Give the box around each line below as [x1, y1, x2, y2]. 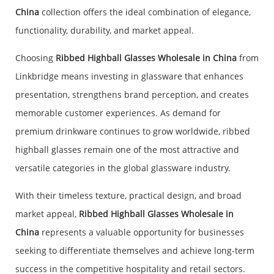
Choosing [15, 52, 56, 64]
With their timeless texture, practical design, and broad [15, 190, 242, 202]
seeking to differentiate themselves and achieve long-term [15, 245, 254, 257]
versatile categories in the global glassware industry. [15, 162, 231, 174]
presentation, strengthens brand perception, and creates [15, 89, 249, 101]
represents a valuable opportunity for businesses [39, 226, 244, 239]
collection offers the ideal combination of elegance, [39, 6, 251, 18]
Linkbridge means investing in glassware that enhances [15, 70, 243, 83]
